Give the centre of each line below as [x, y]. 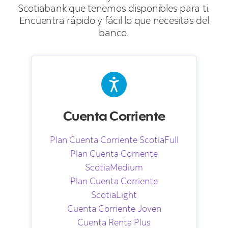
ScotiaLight [114, 195]
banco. [114, 32]
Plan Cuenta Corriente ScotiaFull [114, 140]
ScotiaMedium [114, 167]
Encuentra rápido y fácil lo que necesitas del [114, 20]
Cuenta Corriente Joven [114, 208]
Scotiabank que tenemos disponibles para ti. [114, 8]
